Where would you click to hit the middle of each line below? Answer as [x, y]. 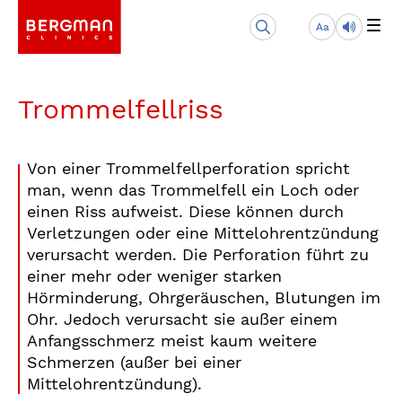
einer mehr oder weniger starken [154, 276]
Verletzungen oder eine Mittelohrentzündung [203, 233]
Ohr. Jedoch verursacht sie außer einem [182, 319]
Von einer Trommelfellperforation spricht [188, 168]
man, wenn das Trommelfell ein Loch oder [193, 190]
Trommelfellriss [121, 109]
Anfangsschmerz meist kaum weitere [172, 341]
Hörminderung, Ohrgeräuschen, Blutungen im [204, 297]
